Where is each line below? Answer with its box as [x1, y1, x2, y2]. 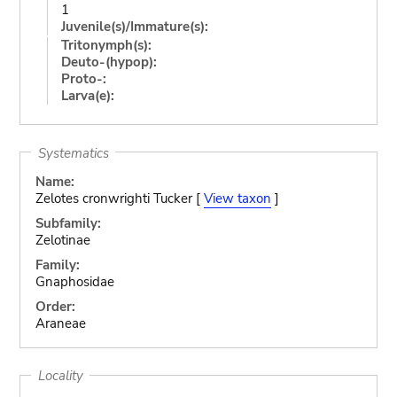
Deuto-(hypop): [60, 52, 157, 71]
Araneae [35, 315, 86, 332]
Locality [37, 366, 83, 385]
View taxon [203, 190, 271, 207]
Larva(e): [60, 86, 114, 105]
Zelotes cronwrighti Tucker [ [35, 190, 204, 207]
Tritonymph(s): [60, 35, 152, 54]
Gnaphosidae [35, 273, 114, 291]
